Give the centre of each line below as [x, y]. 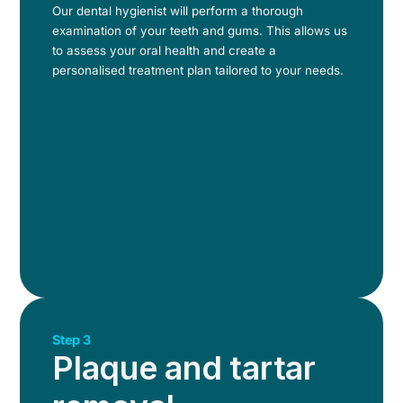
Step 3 [72, 339]
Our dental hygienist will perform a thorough [178, 10]
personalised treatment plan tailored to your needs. [198, 70]
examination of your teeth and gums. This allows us [200, 30]
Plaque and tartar [184, 367]
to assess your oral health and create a [165, 50]
